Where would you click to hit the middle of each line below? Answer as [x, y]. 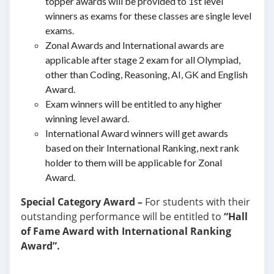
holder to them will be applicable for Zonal [134, 162]
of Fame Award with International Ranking [126, 231]
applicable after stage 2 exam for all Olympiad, [143, 60]
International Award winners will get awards [137, 133]
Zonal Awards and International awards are [135, 45]
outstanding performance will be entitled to [122, 217]
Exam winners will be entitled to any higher [134, 104]
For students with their [196, 202]
